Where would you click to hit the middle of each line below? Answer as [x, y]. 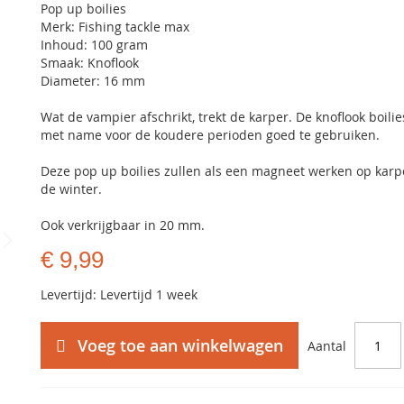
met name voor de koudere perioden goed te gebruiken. [212, 135]
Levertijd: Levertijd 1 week [119, 294]
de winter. [72, 189]
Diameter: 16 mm [93, 81]
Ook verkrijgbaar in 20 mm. [123, 225]
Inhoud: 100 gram [95, 45]
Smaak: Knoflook [90, 63]
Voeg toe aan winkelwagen [181, 345]
